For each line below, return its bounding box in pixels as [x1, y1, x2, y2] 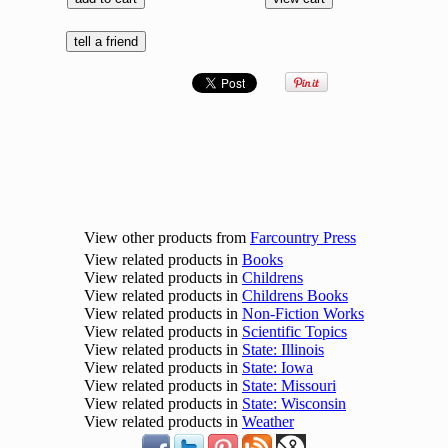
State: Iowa [242, 359, 313, 377]
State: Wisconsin [242, 395, 346, 413]
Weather [242, 413, 294, 431]
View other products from [84, 229, 250, 247]
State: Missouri [242, 377, 336, 395]
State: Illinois [242, 341, 324, 359]
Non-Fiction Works [242, 305, 364, 323]
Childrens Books [242, 287, 348, 305]
